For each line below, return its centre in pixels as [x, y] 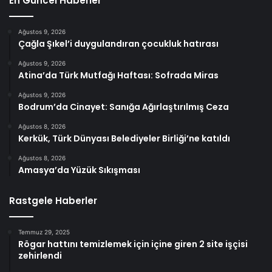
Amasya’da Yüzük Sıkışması [79, 170]
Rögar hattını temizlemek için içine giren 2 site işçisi [133, 244]
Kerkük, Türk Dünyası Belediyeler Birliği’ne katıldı [124, 139]
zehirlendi [40, 256]
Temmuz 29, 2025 [44, 232]
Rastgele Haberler [53, 201]
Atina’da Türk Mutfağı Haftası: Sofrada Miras [118, 76]
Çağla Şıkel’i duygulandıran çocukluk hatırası [118, 44]
